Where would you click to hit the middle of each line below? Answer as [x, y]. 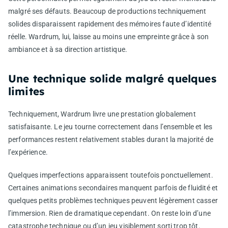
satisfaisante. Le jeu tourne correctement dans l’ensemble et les [110, 126]
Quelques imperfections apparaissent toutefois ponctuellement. [111, 175]
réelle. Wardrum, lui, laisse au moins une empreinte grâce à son [109, 36]
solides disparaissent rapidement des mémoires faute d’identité [110, 24]
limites [26, 91]
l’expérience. [28, 152]
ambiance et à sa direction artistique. [68, 49]
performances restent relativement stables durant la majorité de [111, 139]
